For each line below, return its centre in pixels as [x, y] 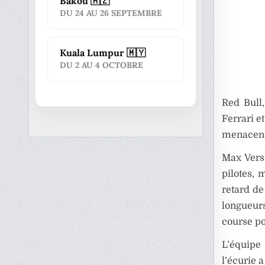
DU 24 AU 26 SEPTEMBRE [111, 13]
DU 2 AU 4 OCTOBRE [102, 65]
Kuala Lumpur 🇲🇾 [103, 53]
